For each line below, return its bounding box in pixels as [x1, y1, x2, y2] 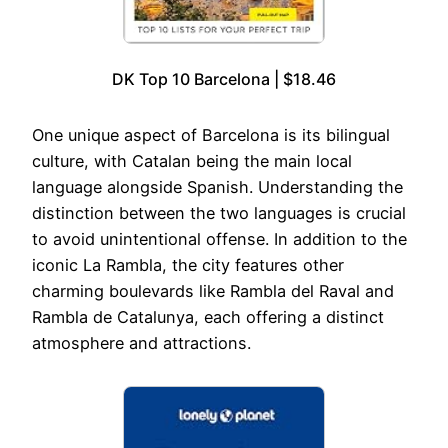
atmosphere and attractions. [32, 333, 251, 354]
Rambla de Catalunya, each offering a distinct [32, 307, 384, 328]
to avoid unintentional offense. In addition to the [32, 229, 407, 250]
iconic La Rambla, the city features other [32, 255, 344, 276]
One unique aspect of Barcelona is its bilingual [32, 125, 390, 146]
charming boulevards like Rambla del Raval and [32, 281, 394, 302]
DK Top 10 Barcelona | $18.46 [112, 69, 336, 90]
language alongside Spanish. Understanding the [32, 177, 403, 198]
